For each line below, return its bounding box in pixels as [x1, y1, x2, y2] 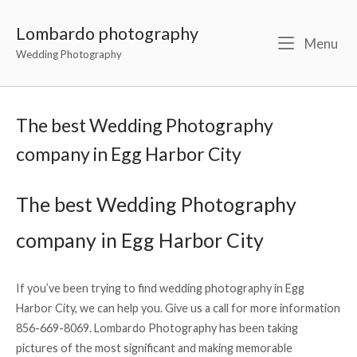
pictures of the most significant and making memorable [16, 341, 292, 355]
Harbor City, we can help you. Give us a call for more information [16, 301, 340, 316]
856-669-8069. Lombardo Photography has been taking [16, 321, 298, 335]
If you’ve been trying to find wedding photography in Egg [16, 281, 304, 296]
